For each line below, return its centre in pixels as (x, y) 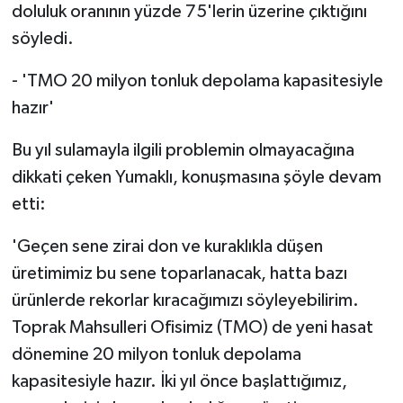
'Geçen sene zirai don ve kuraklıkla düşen (167, 247)
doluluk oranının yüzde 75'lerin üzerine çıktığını (189, 12)
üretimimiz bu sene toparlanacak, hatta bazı (179, 274)
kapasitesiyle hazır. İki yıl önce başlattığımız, (179, 382)
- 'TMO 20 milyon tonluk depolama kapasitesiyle (197, 81)
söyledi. (42, 39)
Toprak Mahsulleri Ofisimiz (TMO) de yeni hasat (192, 328)
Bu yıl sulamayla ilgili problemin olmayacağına (183, 151)
